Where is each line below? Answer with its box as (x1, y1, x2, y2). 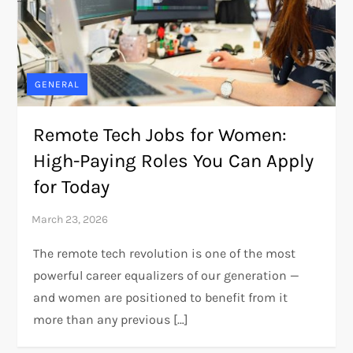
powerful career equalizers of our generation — (33, 268, 300, 284)
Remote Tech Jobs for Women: (33, 124, 288, 147)
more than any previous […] (33, 312, 189, 328)
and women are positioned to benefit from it (33, 290, 288, 306)
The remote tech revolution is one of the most (33, 246, 296, 262)
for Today (33, 176, 110, 199)
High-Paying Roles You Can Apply (33, 150, 314, 173)
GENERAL (35, 79, 80, 91)
